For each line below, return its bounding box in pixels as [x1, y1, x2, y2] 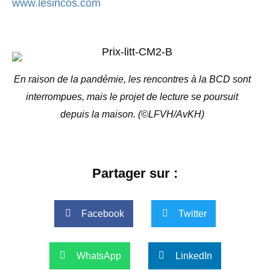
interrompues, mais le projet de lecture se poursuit [26, 91, 238, 102]
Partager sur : [92, 165, 178, 181]
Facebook [81, 208, 124, 219]
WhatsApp [76, 250, 121, 261]
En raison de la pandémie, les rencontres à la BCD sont [13, 74, 251, 84]
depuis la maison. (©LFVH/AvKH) [60, 108, 204, 119]
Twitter [178, 208, 207, 219]
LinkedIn [175, 250, 212, 261]
